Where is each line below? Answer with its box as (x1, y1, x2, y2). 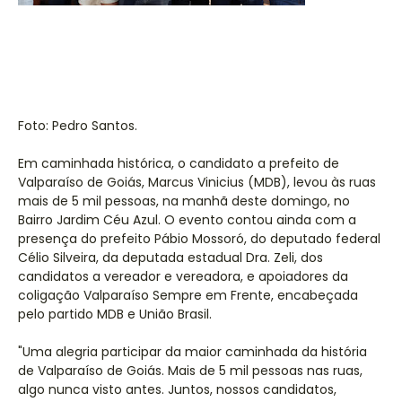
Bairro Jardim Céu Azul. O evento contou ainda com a (18, 211, 356, 229)
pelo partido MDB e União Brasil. (18, 305, 212, 323)
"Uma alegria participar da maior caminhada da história (18, 343, 367, 361)
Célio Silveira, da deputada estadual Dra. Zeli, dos (18, 249, 323, 267)
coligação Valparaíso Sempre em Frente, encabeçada (18, 286, 358, 304)
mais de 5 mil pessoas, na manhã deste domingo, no (18, 192, 350, 210)
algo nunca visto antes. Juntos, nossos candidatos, (18, 380, 336, 398)
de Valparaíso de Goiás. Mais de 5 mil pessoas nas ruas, (18, 362, 363, 380)
